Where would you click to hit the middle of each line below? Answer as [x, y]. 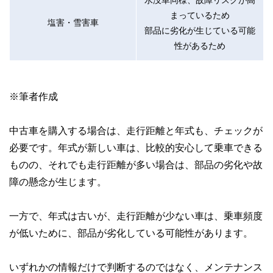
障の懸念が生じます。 [58, 181]
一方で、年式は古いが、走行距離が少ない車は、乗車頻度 [136, 215]
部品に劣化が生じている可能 [200, 30]
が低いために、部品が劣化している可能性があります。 [131, 232]
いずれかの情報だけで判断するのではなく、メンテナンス [136, 267]
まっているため [200, 15]
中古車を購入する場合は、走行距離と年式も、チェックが [136, 130]
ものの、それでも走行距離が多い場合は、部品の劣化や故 [136, 164]
